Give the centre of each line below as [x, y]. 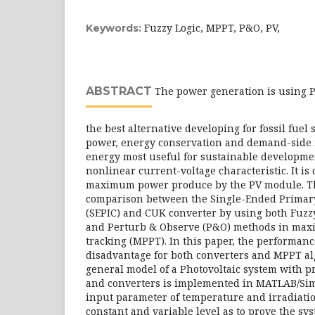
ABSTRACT [119, 91]
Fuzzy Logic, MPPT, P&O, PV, [212, 28]
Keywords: [115, 28]
